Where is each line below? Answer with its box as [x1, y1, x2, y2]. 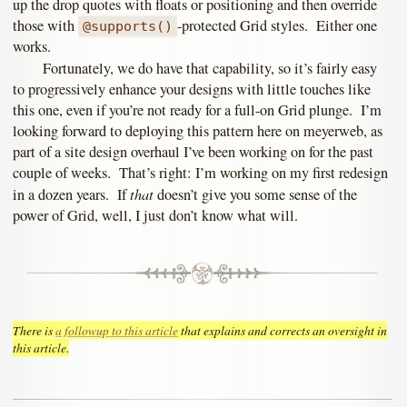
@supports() [83, 18, 174, 35]
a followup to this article [55, 322, 178, 340]
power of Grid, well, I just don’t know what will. [13, 205, 298, 226]
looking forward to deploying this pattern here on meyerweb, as [13, 121, 382, 142]
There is [13, 322, 55, 340]
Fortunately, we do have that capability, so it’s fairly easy [42, 58, 377, 79]
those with [13, 15, 78, 36]
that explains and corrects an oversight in [178, 322, 387, 340]
